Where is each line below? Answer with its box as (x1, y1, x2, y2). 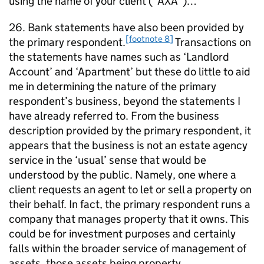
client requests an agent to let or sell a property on (9, 183, 252, 196)
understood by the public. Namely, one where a (9, 168, 236, 181)
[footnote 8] (126, 32, 173, 44)
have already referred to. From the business (9, 109, 219, 123)
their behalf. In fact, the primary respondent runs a (9, 197, 250, 211)
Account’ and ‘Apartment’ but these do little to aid (9, 65, 250, 78)
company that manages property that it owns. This (9, 212, 249, 226)
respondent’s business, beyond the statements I (9, 94, 240, 108)
